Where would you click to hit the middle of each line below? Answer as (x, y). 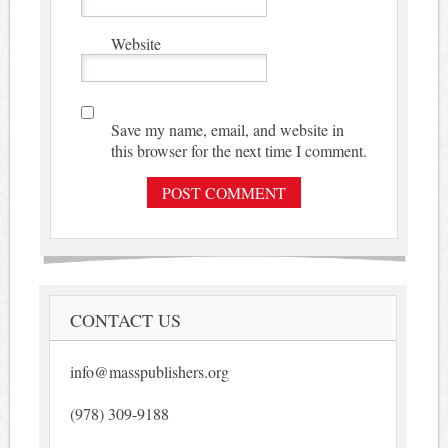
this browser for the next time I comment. (238, 150)
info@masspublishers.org (150, 371)
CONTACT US (126, 319)
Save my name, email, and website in (227, 129)
